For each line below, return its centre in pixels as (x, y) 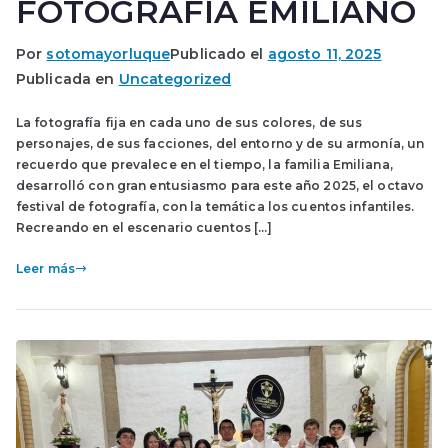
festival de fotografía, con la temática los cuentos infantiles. (215, 206)
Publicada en (67, 79)
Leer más (45, 268)
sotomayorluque (108, 54)
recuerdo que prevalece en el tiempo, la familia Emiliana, (204, 164)
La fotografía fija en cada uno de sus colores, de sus (189, 122)
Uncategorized (175, 79)
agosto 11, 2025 (324, 54)
